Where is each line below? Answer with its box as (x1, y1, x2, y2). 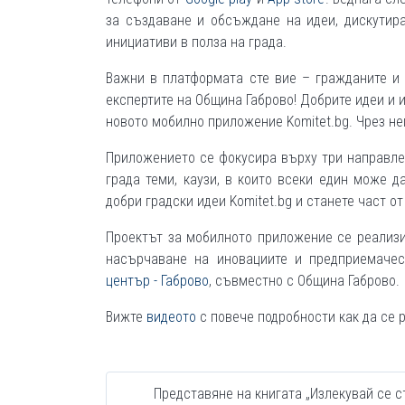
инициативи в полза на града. (106, 33, 287, 52)
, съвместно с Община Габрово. (209, 272, 400, 290)
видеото (146, 308, 196, 326)
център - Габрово (106, 272, 209, 290)
